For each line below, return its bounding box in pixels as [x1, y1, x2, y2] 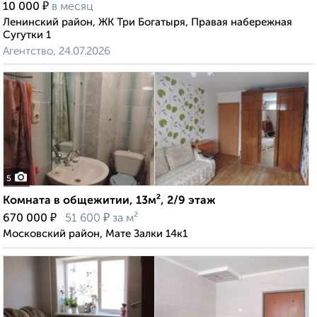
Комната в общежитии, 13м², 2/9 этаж [3, 195, 216, 207]
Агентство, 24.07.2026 [3, 46, 110, 57]
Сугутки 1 [3, 30, 51, 41]
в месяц [52, 1, 93, 13]
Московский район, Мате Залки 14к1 [3, 229, 188, 240]
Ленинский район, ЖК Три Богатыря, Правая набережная [3, 17, 292, 28]
